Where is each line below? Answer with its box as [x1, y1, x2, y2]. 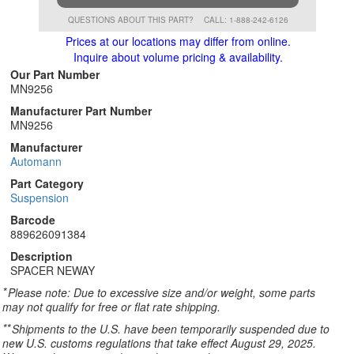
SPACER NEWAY [10, 262, 95, 278]
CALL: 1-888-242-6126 [203, 14, 288, 25]
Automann [10, 153, 62, 169]
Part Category [10, 175, 84, 191]
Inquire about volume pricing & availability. [73, 49, 283, 65]
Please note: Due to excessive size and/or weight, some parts [8, 284, 315, 300]
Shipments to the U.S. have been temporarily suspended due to [12, 321, 330, 337]
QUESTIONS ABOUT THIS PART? [67, 14, 196, 25]
